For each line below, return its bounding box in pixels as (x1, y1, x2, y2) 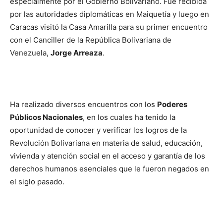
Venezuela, (10, 48, 51, 57)
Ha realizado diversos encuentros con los (10, 100, 157, 109)
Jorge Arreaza (51, 48, 103, 57)
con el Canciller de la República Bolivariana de (10, 35, 171, 45)
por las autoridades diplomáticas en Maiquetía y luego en (10, 9, 209, 19)
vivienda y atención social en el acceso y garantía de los (10, 151, 205, 161)
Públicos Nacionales (10, 112, 83, 122)
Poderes (157, 100, 187, 109)
